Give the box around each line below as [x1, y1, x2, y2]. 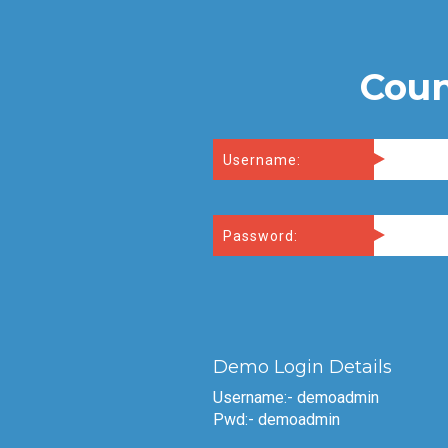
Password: [222, 227, 298, 244]
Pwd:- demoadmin [212, 410, 340, 429]
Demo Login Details [212, 356, 392, 378]
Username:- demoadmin [212, 388, 379, 407]
